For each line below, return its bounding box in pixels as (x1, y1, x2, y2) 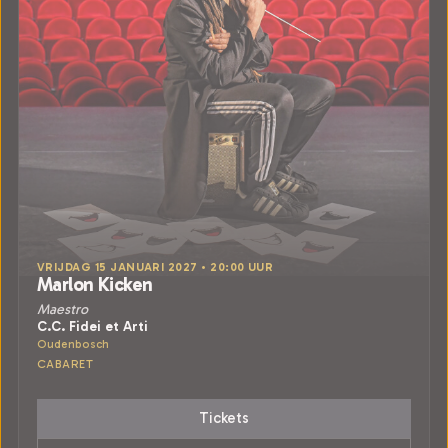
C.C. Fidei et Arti (37, 318, 148, 334)
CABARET (37, 357, 94, 371)
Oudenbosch (37, 337, 109, 351)
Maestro (37, 301, 88, 318)
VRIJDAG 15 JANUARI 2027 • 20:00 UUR (37, 260, 274, 274)
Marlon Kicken (37, 273, 153, 296)
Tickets (199, 409, 249, 427)
